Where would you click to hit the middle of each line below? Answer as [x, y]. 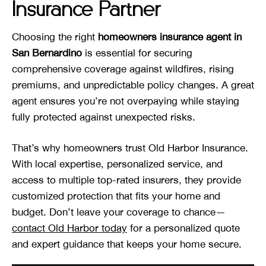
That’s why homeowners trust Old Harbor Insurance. [130, 148]
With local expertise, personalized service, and [117, 164]
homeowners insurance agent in [170, 37]
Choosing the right [55, 37]
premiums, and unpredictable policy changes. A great [133, 85]
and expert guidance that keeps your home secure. [127, 244]
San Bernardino [47, 53]
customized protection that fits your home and [116, 196]
